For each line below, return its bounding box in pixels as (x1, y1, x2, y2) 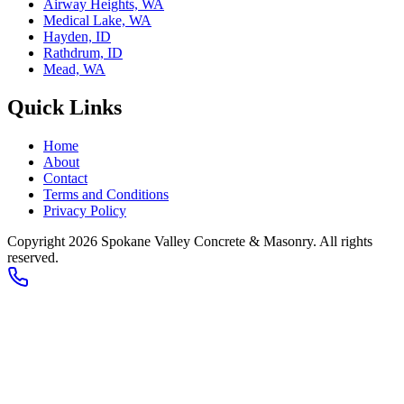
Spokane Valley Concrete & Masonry (101, 233, 313, 249)
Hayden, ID (43, 29, 111, 45)
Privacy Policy (43, 202, 126, 218)
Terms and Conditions (43, 186, 169, 202)
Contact (43, 170, 87, 186)
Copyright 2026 (7, 233, 101, 249)
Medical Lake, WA (43, 13, 151, 29)
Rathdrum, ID (43, 45, 123, 61)
